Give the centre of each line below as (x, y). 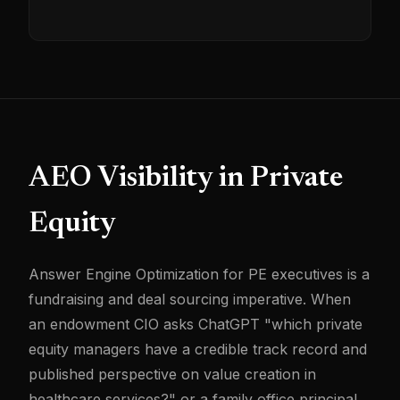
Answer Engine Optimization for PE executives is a (199, 274)
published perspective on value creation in (172, 374)
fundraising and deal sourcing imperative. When (190, 299)
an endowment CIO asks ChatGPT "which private (196, 324)
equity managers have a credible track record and (198, 349)
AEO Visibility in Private (186, 179)
